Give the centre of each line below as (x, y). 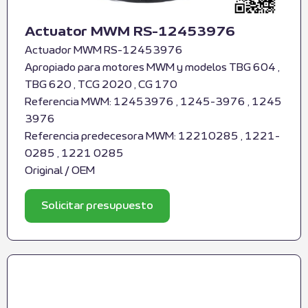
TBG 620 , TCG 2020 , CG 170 (101, 85)
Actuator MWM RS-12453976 (130, 31)
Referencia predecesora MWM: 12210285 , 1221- (152, 136)
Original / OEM (60, 170)
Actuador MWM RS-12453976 (104, 50)
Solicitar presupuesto (97, 206)
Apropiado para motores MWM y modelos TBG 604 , (152, 67)
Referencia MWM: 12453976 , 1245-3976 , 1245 (153, 102)
